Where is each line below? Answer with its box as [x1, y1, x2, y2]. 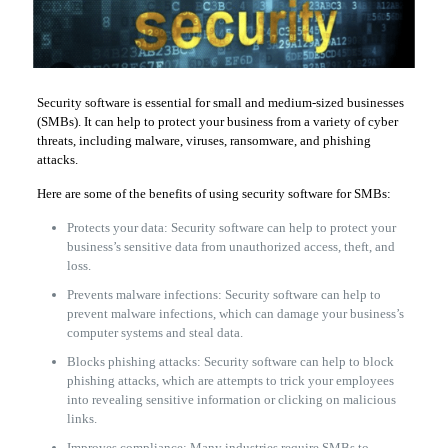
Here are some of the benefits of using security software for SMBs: [36, 185, 391, 201]
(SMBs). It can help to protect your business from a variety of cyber [36, 113, 398, 129]
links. [66, 410, 97, 426]
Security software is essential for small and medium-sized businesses [36, 94, 404, 110]
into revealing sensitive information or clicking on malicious [66, 391, 396, 407]
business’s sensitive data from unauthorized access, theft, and [66, 238, 395, 254]
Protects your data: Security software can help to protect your [66, 219, 396, 235]
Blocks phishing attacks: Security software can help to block [66, 353, 394, 369]
